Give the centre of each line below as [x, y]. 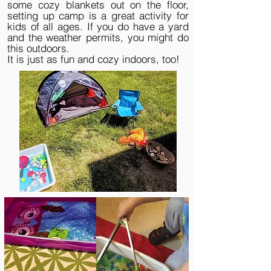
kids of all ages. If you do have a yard [98, 26]
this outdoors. [38, 48]
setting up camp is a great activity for [98, 15]
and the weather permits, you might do [98, 37]
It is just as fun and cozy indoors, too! [93, 59]
